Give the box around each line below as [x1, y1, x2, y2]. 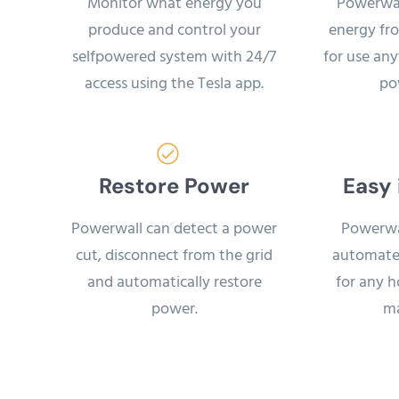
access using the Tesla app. [85, 70, 264, 97]
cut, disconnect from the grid [76, 242, 273, 269]
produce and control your [87, 17, 261, 44]
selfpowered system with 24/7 [72, 44, 276, 70]
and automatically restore [86, 269, 262, 296]
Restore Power [99, 171, 249, 199]
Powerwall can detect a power [71, 216, 277, 242]
